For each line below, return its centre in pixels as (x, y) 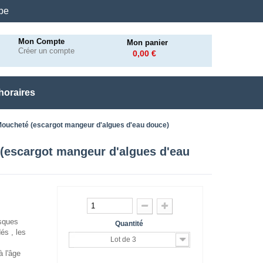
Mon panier (147, 43)
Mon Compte (42, 41)
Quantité (130, 224)
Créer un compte (47, 51)
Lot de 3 (124, 240)
